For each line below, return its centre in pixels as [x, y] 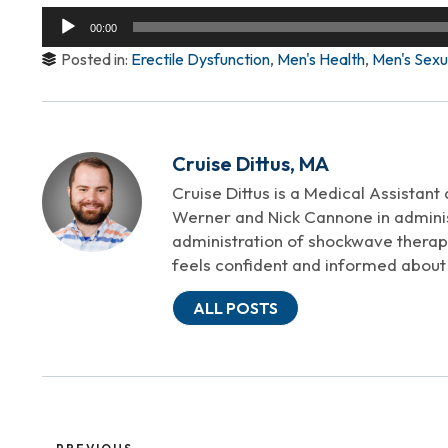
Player [63, 41]
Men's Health [321, 58]
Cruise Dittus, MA [250, 163]
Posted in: [96, 58]
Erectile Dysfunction [200, 58]
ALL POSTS [235, 308]
